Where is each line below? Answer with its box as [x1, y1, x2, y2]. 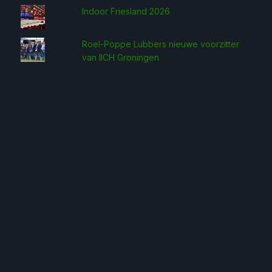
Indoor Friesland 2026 [82, 6, 171, 16]
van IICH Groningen [82, 52, 160, 63]
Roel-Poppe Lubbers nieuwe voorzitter [82, 39, 240, 49]
